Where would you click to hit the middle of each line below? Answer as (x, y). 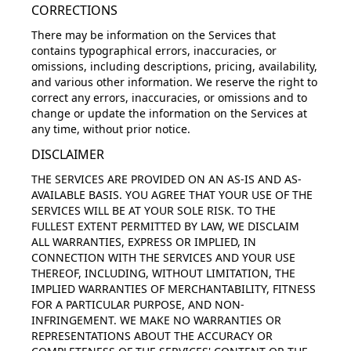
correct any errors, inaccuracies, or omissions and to (169, 98)
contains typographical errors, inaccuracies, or (154, 51)
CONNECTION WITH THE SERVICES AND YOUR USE (163, 257)
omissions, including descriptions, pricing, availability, (174, 66)
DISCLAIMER (68, 154)
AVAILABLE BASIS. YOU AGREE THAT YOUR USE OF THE (172, 195)
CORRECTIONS (74, 10)
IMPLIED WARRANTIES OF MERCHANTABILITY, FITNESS (174, 289)
